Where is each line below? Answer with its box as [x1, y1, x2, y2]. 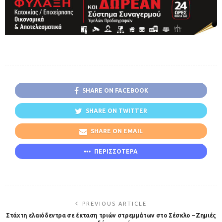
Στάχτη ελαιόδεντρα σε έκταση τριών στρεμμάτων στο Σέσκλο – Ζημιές [6, 212, 216, 219]
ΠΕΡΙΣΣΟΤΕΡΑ [94, 148, 138, 155]
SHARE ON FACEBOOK [82, 87, 148, 94]
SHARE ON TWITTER [86, 108, 147, 114]
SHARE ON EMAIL [91, 127, 143, 134]
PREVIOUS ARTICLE [82, 200, 147, 207]
